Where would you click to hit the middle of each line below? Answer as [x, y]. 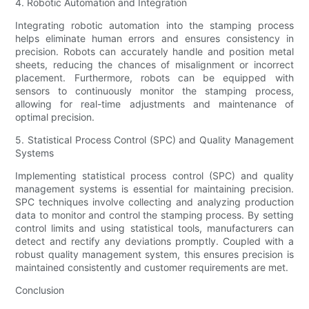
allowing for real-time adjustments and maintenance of [154, 104]
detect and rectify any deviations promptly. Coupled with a [154, 241]
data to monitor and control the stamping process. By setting [154, 215]
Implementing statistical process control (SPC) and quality [154, 176]
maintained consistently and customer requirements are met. [152, 268]
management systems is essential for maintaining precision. [154, 189]
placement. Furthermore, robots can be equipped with [154, 78]
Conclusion [40, 290]
